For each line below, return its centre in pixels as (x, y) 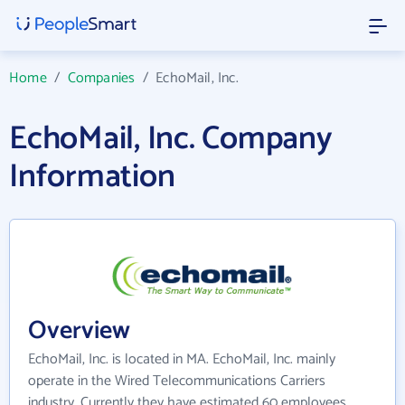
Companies (101, 78)
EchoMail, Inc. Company (171, 139)
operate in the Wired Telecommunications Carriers (177, 381)
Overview (79, 331)
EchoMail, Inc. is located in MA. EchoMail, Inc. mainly (182, 360)
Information (92, 177)
